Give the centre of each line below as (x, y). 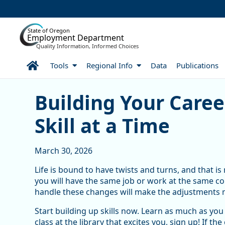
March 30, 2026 (63, 151)
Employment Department (76, 37)
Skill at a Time (102, 126)
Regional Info (110, 65)
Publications (198, 65)
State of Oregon (49, 30)
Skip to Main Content (39, 9)
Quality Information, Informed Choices (87, 46)
